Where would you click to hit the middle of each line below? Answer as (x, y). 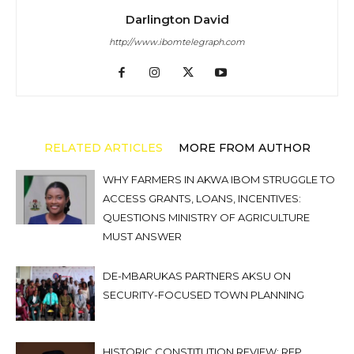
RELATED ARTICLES (103, 148)
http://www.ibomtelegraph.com (177, 42)
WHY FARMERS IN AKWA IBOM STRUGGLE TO (219, 179)
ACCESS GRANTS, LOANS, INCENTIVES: (202, 198)
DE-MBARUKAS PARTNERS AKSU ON (197, 276)
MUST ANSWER (142, 236)
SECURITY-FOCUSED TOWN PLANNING (203, 295)
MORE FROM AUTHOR (244, 148)
